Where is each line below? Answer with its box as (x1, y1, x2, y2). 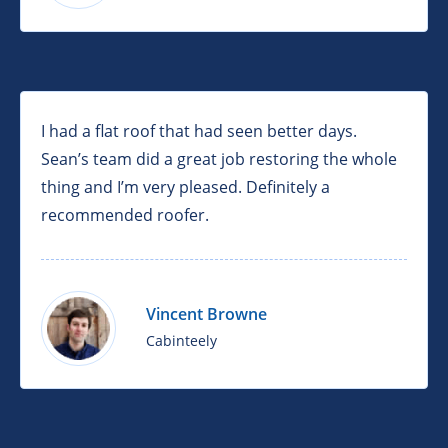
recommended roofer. (41, 204, 209, 227)
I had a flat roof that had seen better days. (41, 120, 357, 143)
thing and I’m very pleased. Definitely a (41, 176, 330, 199)
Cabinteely (146, 331, 217, 351)
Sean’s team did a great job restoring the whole (41, 148, 397, 171)
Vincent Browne (146, 303, 267, 326)
